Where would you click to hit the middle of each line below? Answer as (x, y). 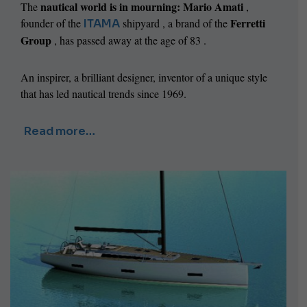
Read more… (60, 132)
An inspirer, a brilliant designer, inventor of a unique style (144, 77)
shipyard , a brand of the (175, 23)
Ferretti (248, 23)
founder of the (52, 23)
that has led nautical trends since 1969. (103, 94)
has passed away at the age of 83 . (133, 40)
